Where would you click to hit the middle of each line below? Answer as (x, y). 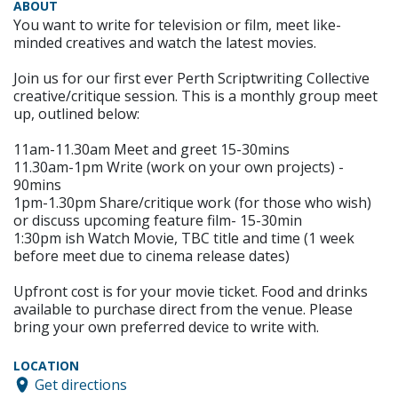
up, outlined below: (76, 114)
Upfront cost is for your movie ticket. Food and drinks (191, 292)
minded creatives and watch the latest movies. (165, 43)
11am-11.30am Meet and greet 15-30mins (151, 150)
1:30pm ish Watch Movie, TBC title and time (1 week (184, 239)
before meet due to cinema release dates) (151, 256)
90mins (37, 185)
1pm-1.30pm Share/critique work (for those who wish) (192, 203)
